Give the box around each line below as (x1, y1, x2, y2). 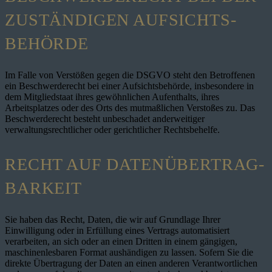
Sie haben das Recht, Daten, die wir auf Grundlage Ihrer (5, 214, 220, 225)
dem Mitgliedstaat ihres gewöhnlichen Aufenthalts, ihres (5, 92, 219, 103)
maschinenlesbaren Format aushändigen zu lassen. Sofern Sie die (5, 247, 253, 258)
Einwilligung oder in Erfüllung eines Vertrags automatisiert (5, 225, 229, 236)
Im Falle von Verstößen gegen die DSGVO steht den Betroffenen (5, 70, 255, 81)
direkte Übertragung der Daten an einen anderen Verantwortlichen (5, 258, 257, 269)
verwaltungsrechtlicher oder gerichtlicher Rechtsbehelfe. (5, 124, 220, 135)
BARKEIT (5, 178, 82, 198)
